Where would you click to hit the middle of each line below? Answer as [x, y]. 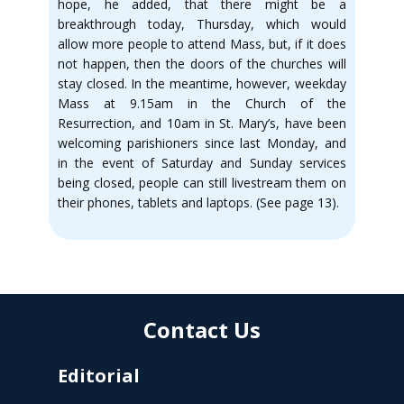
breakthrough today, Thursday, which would [202, 24]
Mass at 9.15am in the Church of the [202, 103]
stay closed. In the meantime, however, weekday [202, 83]
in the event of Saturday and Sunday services [202, 163]
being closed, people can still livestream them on [202, 183]
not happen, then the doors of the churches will [202, 64]
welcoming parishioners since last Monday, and [202, 143]
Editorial [99, 376]
